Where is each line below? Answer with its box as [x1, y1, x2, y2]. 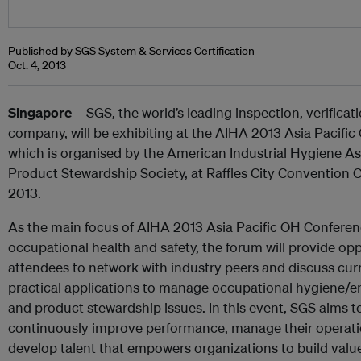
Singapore [8, 104, 72, 121]
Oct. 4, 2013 [8, 58, 66, 73]
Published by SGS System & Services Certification [8, 44, 255, 58]
